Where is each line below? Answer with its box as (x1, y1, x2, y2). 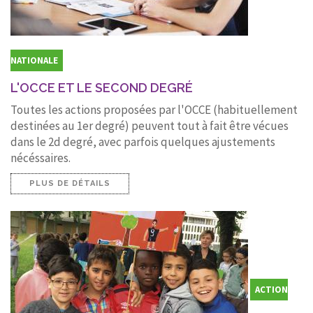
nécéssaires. (10, 150, 71, 166)
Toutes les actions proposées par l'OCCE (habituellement (10, 101, 298, 117)
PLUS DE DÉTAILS (29, 178, 110, 188)
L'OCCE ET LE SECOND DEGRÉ (10, 80, 193, 95)
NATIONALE (10, 54, 58, 66)
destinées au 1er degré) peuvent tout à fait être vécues (10, 117, 289, 133)
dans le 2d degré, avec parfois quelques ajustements (10, 133, 275, 150)
